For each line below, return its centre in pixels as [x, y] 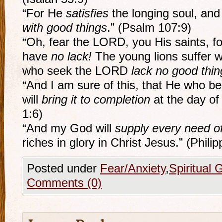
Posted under [63, 168]
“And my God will [69, 128]
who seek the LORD [77, 71]
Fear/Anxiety [133, 168]
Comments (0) [64, 183]
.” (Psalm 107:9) [149, 28]
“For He [44, 13]
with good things [65, 28]
